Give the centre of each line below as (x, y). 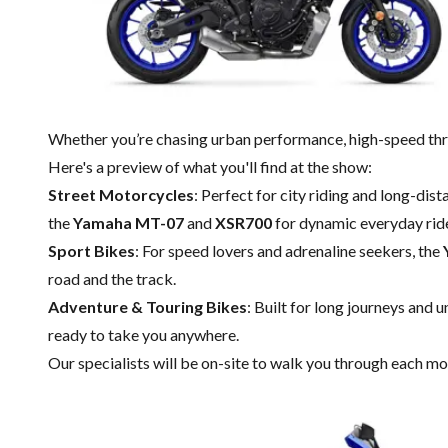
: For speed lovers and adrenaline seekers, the (289, 251)
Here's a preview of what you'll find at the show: (210, 167)
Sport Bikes (91, 251)
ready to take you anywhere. (143, 335)
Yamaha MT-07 (128, 223)
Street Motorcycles (121, 195)
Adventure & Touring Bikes (147, 307)
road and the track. (112, 279)
